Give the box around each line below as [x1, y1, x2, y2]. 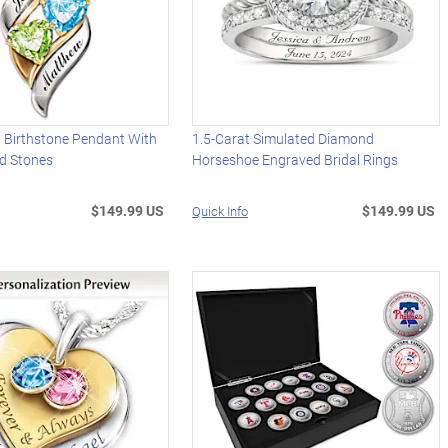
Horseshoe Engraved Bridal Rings [192, 149, 399, 169]
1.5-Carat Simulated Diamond [192, 128, 375, 148]
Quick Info [192, 201, 249, 220]
